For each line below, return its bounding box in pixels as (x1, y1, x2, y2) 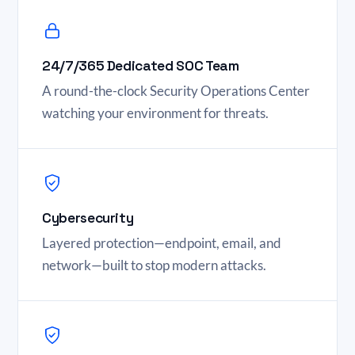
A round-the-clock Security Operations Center (42, 82, 310, 99)
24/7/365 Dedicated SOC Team (42, 57, 239, 74)
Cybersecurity (42, 209, 134, 227)
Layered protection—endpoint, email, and (42, 235, 281, 251)
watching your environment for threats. (42, 105, 269, 121)
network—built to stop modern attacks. (42, 257, 266, 273)
